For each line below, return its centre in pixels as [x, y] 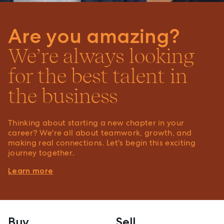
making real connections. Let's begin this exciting [102, 143]
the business [63, 96]
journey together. [41, 153]
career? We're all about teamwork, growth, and [100, 133]
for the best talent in [98, 76]
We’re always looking [101, 56]
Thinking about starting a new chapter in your [96, 123]
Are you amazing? [94, 36]
